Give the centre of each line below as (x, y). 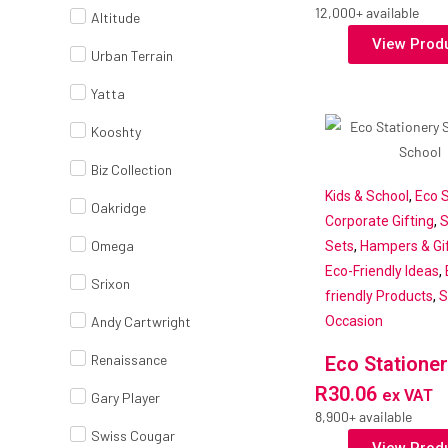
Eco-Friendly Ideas (381, 271)
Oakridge (118, 208)
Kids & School (366, 196)
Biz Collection (131, 170)
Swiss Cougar (133, 436)
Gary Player (125, 398)
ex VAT (407, 396)
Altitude (115, 18)
